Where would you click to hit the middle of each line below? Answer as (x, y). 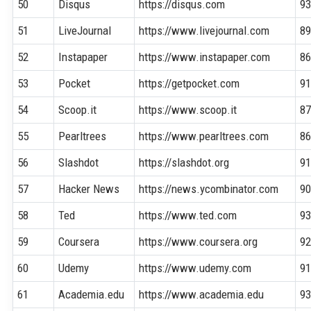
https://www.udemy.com (195, 268)
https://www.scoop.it (188, 109)
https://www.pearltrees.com (204, 136)
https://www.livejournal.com (204, 30)
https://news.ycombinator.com (209, 188)
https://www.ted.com (188, 215)
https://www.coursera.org (199, 241)
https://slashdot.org (184, 162)
